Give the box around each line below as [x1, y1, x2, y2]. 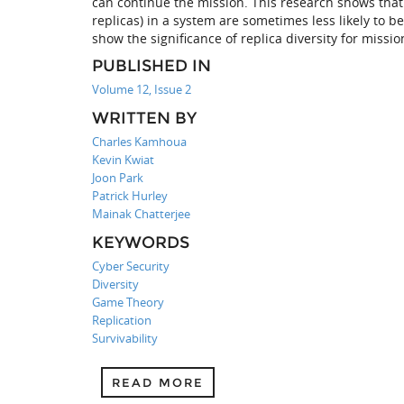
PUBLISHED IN [92, 55, 211, 76]
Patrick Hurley [92, 187, 168, 204]
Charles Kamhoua [92, 133, 187, 150]
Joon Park [92, 169, 143, 186]
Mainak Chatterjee [92, 205, 190, 222]
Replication [92, 311, 151, 328]
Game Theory [92, 293, 164, 310]
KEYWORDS [92, 232, 189, 252]
